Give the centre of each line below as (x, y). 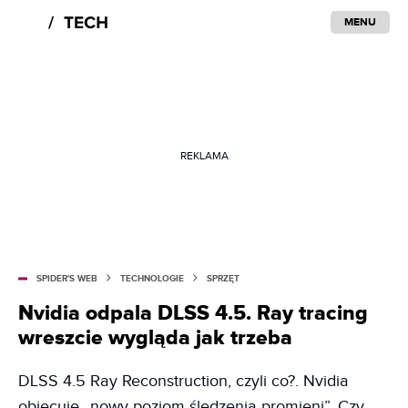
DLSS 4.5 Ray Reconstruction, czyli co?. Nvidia (184, 381)
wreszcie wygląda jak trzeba (155, 338)
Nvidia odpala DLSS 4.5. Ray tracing (193, 313)
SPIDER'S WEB (67, 279)
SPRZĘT (223, 279)
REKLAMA (204, 155)
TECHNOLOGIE (152, 279)
